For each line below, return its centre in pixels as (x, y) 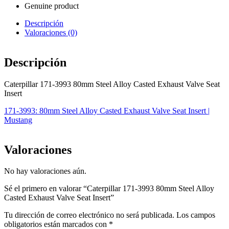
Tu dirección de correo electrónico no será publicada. (89, 215)
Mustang (18, 120)
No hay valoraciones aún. (45, 171)
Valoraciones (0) (51, 32)
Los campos (196, 215)
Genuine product (52, 6)
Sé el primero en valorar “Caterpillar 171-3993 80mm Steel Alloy (109, 189)
